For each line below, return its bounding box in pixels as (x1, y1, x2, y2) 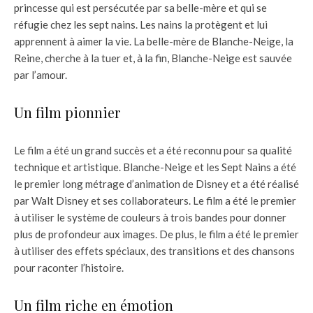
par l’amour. (14, 68, 67, 82)
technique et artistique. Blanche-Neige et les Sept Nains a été (14, 161, 296, 174)
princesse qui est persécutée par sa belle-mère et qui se (14, 1, 267, 15)
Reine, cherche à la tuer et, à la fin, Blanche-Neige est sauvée (14, 52, 292, 65)
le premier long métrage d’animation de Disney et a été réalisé (14, 177, 299, 191)
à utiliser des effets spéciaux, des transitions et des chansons (14, 245, 295, 258)
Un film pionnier (14, 103, 120, 122)
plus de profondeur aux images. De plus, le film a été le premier (14, 228, 299, 241)
